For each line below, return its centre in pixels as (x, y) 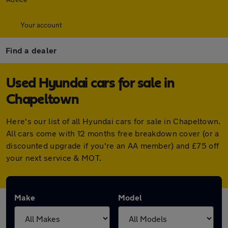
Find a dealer (31, 50)
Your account (41, 25)
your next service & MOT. (54, 158)
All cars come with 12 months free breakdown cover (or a (113, 133)
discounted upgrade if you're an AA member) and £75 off (113, 145)
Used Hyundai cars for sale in (90, 83)
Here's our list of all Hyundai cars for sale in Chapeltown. (113, 121)
